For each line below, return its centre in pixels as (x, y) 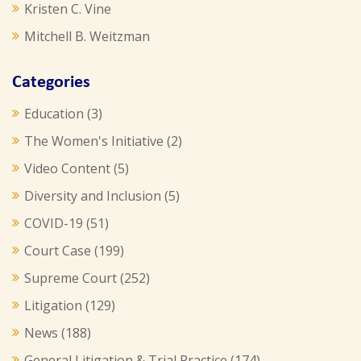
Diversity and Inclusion (93, 195)
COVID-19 (54, 223)
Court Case (58, 250)
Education (54, 113)
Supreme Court (71, 278)
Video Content (67, 168)
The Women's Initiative (94, 141)
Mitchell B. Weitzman (87, 36)
